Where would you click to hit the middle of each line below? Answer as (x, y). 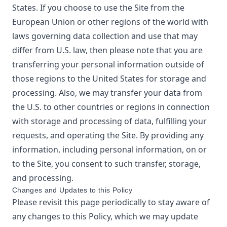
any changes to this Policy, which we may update (105, 216)
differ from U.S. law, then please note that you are (107, 50)
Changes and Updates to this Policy (72, 190)
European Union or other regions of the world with (110, 22)
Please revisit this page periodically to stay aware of (111, 202)
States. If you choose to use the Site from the (98, 8)
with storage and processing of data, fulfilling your (109, 121)
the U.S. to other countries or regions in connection (111, 107)
